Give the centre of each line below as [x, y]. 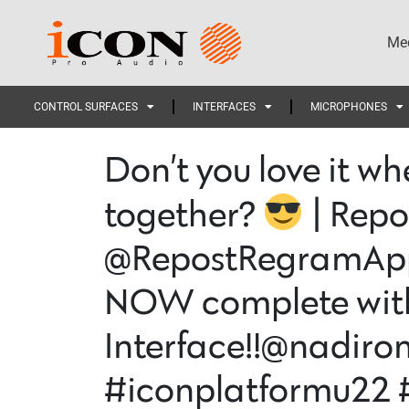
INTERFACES [224, 107]
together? [183, 216]
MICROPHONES [348, 107]
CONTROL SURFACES [85, 107]
